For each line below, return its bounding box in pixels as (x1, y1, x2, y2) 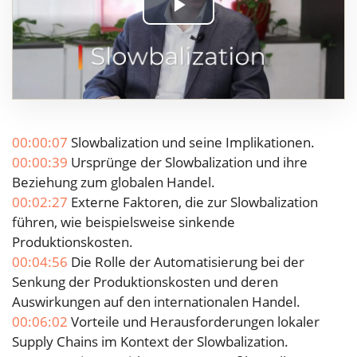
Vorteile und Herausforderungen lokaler (68, 312, 320, 331)
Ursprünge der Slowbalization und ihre (68, 152, 308, 171)
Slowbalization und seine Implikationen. (68, 132, 315, 151)
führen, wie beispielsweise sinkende (12, 212, 235, 231)
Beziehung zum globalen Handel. (12, 172, 215, 191)
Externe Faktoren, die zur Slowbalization (68, 192, 318, 211)
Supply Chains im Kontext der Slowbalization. (12, 331, 288, 351)
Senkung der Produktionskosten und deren (12, 272, 278, 291)
